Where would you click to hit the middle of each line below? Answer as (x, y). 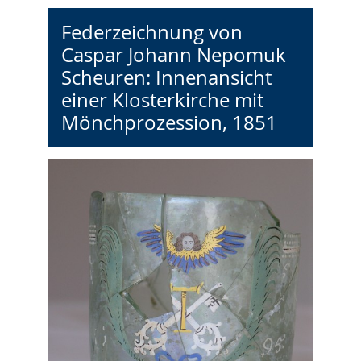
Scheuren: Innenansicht (166, 77)
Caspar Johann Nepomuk (173, 54)
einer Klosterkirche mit (162, 100)
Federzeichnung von (151, 32)
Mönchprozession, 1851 (169, 122)
